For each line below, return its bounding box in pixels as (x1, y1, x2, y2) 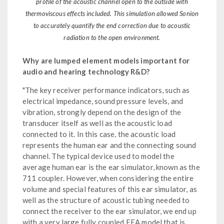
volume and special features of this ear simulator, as (22, 184, 197, 193)
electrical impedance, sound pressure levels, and (22, 96, 183, 105)
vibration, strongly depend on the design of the (22, 107, 181, 116)
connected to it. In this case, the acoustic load (22, 129, 176, 138)
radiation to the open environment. (63, 33, 160, 41)
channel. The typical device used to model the (22, 151, 174, 160)
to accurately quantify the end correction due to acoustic (33, 21, 191, 29)
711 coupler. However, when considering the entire (22, 173, 194, 182)
